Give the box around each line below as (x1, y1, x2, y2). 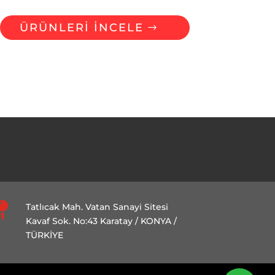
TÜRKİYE (26, 229, 64, 241)
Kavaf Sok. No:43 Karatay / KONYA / (26, 215, 177, 227)
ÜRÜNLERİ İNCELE (19, 20, 144, 34)
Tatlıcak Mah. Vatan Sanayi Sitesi (26, 201, 169, 212)
